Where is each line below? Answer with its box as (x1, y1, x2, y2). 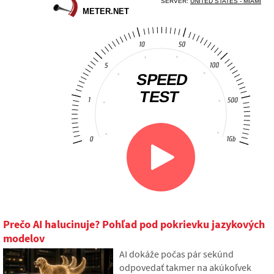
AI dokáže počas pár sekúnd (119, 248, 234, 261)
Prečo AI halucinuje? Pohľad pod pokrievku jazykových (3, 217, 265, 232)
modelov (3, 231, 45, 246)
